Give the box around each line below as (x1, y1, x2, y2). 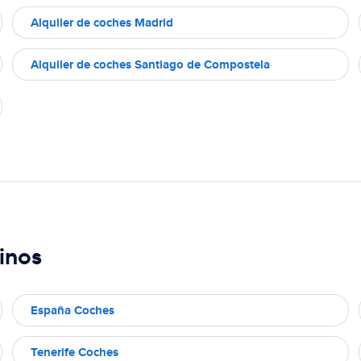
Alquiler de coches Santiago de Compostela (31, 55, 270, 73)
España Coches (31, 301, 114, 319)
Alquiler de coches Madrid (31, 13, 173, 31)
